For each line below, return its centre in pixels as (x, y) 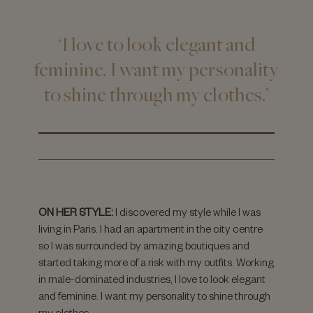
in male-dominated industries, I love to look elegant (152, 279)
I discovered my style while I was (187, 212)
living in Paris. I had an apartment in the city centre (151, 228)
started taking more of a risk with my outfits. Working (156, 262)
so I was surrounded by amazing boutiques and (144, 245)
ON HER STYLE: (76, 212)
